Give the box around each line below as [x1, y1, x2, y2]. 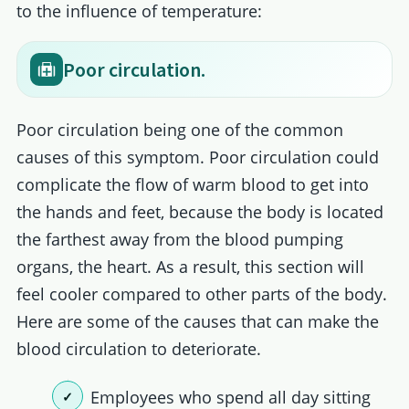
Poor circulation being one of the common [16, 118, 343, 141]
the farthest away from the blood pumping [16, 227, 343, 250]
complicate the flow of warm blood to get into [16, 173, 369, 195]
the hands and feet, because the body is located [16, 200, 383, 223]
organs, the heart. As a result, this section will [16, 255, 364, 278]
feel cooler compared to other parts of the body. [16, 282, 387, 305]
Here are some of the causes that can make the [16, 309, 379, 332]
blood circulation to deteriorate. [16, 337, 261, 360]
